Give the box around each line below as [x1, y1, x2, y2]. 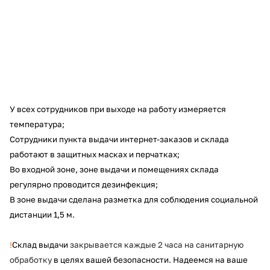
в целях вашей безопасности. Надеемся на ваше [52, 254, 248, 265]
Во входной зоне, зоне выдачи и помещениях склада [10, 164, 219, 174]
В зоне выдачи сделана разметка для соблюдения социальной [10, 194, 258, 204]
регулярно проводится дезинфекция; [10, 179, 158, 189]
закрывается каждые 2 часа [70, 239, 183, 250]
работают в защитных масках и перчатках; [10, 149, 180, 159]
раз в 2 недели [163, 86, 230, 97]
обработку [10, 254, 52, 265]
